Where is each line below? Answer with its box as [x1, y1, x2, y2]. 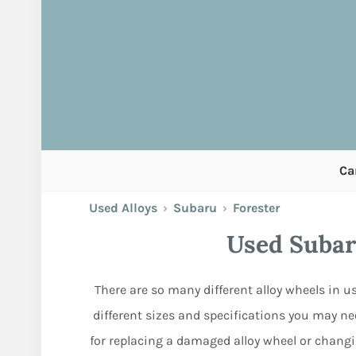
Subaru [173, 200, 217, 215]
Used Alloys [89, 200, 157, 215]
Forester [230, 200, 280, 215]
